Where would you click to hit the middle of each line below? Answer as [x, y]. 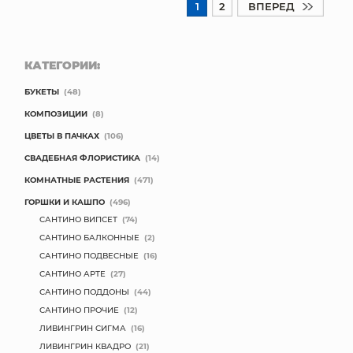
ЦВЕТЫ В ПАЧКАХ [62, 136]
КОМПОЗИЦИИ [56, 113]
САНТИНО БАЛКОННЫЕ [89, 237]
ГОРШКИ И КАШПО [65, 202]
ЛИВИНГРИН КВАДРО [85, 346]
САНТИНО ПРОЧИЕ [79, 310]
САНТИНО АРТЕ [72, 273]
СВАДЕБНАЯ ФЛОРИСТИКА [82, 158]
